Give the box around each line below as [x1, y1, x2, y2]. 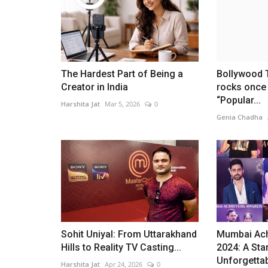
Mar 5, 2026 [105, 99, 140, 109]
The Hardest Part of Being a [61, 68, 183, 80]
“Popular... [216, 95, 261, 106]
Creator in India [61, 81, 128, 93]
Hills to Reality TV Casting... [61, 242, 181, 254]
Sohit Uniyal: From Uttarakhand [61, 229, 197, 240]
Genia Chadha [216, 112, 263, 122]
